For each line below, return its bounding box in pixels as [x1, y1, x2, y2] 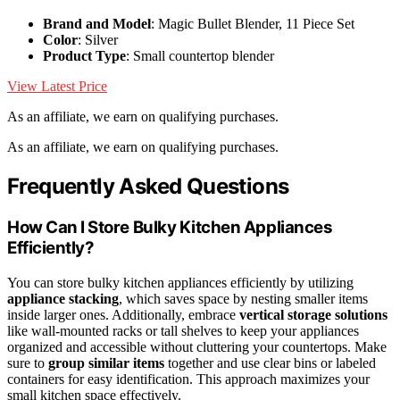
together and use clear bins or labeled [164, 354, 376, 371]
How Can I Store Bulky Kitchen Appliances [7, 217, 333, 238]
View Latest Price [7, 79, 107, 95]
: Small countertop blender [126, 48, 274, 64]
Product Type [43, 48, 126, 64]
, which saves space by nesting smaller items [119, 290, 368, 306]
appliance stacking [7, 290, 119, 306]
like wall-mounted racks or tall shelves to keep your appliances [7, 322, 359, 338]
